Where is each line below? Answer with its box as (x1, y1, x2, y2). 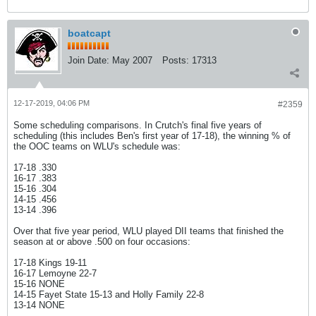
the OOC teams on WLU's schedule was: (13, 141, 181, 152)
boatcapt (68, 28, 111, 39)
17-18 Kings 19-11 (13, 257, 87, 268)
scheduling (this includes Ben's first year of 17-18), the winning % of (13, 130, 291, 141)
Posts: (162, 55, 189, 66)
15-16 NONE (13, 279, 65, 289)
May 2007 (112, 55, 152, 66)
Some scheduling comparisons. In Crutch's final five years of (13, 120, 262, 130)
